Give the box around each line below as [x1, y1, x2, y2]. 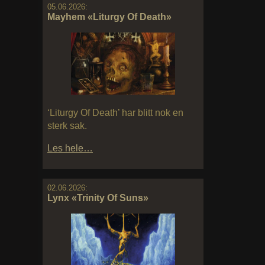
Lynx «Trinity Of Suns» [47, 193, 148, 203]
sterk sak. [47, 121, 87, 131]
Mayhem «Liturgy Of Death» [47, 11, 172, 22]
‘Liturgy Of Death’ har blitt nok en [47, 108, 183, 118]
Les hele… [47, 143, 93, 154]
